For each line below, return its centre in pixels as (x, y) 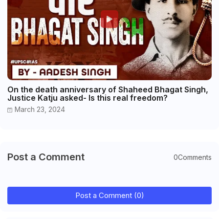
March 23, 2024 (40, 109)
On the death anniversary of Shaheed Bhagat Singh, (108, 90)
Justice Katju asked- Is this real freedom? (88, 98)
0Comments (193, 157)
